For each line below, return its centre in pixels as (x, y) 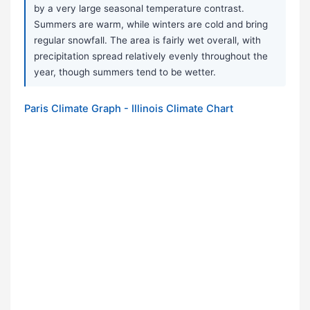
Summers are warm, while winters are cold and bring (151, 25)
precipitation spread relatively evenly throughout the (151, 56)
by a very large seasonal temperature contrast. (139, 9)
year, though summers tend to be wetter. (125, 72)
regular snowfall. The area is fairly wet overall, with (147, 40)
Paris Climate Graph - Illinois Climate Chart (129, 109)
